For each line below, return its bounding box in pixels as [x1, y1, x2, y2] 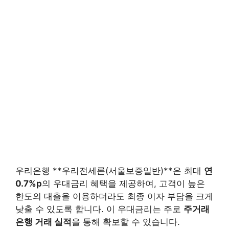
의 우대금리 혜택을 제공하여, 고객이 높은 [42, 178, 205, 189]
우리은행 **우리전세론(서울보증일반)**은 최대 [15, 165, 204, 176]
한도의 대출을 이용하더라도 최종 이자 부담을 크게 [15, 191, 213, 201]
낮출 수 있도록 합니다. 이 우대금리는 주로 [15, 203, 184, 214]
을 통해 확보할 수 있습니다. [72, 216, 180, 227]
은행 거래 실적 [15, 216, 72, 227]
